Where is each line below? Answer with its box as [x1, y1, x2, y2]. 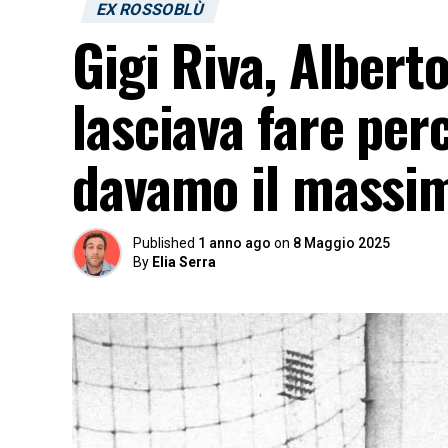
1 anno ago [198, 235, 271, 251]
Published [133, 235, 195, 251]
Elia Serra [152, 254, 216, 270]
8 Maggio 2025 [293, 235, 390, 251]
